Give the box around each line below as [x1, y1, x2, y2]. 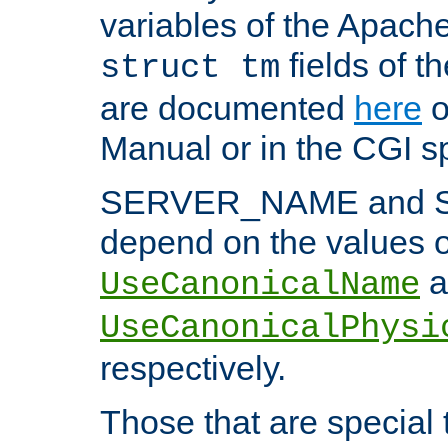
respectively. [100, 348, 286, 387]
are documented [100, 88, 354, 127]
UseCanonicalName [100, 265, 420, 304]
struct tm [100, 48, 280, 87]
